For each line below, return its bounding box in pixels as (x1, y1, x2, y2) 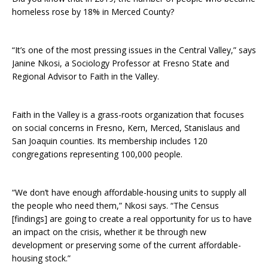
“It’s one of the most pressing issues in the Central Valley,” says (12, 44, 256, 56)
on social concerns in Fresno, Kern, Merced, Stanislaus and (12, 122, 240, 134)
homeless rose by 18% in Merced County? (12, 6, 174, 18)
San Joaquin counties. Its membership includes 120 (12, 135, 208, 147)
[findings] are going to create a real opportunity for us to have (12, 213, 252, 225)
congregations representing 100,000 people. (12, 148, 182, 160)
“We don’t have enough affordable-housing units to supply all (12, 187, 246, 199)
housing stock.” (12, 252, 71, 264)
